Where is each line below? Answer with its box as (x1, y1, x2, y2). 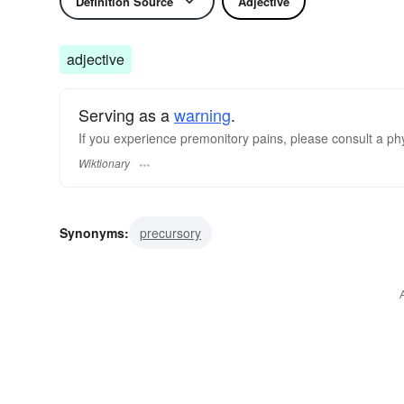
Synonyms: (60, 224, 129, 243)
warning (174, 103, 231, 126)
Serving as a (78, 103, 174, 126)
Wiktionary (78, 155, 130, 171)
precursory (140, 224, 201, 243)
